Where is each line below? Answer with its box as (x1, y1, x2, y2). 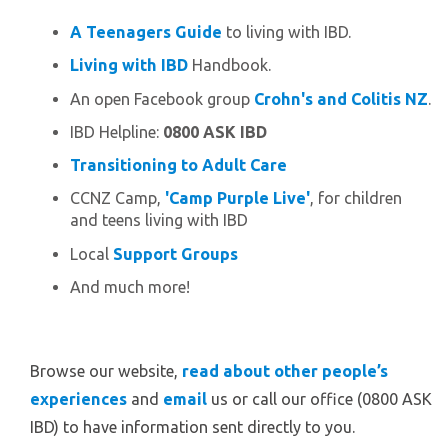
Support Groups (113, 244, 238, 263)
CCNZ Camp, (70, 189, 165, 208)
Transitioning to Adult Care (70, 156, 287, 175)
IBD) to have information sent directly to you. (30, 417, 355, 436)
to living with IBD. (226, 23, 351, 42)
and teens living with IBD (70, 211, 248, 230)
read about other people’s (182, 361, 388, 380)
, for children (310, 189, 402, 208)
